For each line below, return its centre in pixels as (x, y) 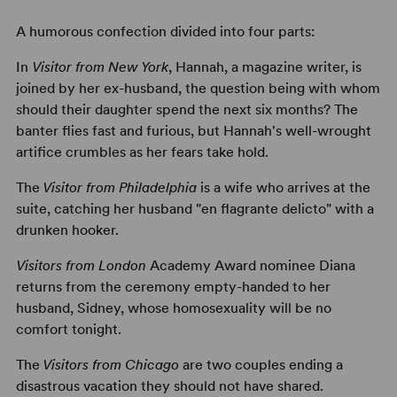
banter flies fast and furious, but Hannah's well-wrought (193, 131)
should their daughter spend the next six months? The (187, 110)
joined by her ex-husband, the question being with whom (198, 89)
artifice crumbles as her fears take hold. (142, 152)
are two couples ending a (261, 365)
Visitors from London (82, 266)
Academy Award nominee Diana (252, 266)
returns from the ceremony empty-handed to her (173, 287)
